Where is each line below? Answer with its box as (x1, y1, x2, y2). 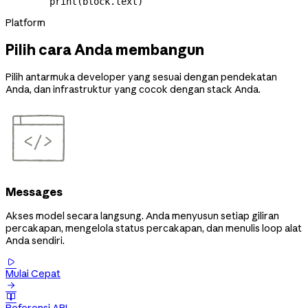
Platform (5, 16, 45, 29)
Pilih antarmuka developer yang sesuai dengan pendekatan (5, 70, 277, 83)
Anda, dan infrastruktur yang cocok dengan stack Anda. (5, 82, 261, 96)
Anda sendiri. (5, 234, 65, 247)
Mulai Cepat (5, 267, 60, 280)
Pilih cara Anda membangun (5, 41, 204, 59)
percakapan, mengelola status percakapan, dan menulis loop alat (5, 222, 302, 235)
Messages (5, 185, 63, 199)
